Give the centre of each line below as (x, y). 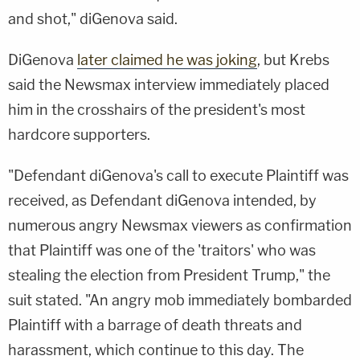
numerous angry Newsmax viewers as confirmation (180, 225)
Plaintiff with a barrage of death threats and (155, 325)
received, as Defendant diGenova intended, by (162, 200)
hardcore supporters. (79, 134)
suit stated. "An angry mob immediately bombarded (180, 300)
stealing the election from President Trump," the (169, 275)
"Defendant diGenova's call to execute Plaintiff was (178, 175)
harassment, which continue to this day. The (156, 350)
